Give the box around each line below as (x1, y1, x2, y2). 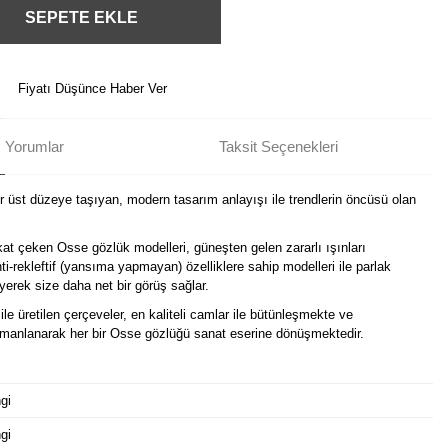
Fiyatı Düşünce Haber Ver (18, 81, 167, 96)
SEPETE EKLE (24, 9, 138, 26)
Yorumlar (5, 137, 64, 155)
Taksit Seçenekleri (219, 137, 338, 155)
